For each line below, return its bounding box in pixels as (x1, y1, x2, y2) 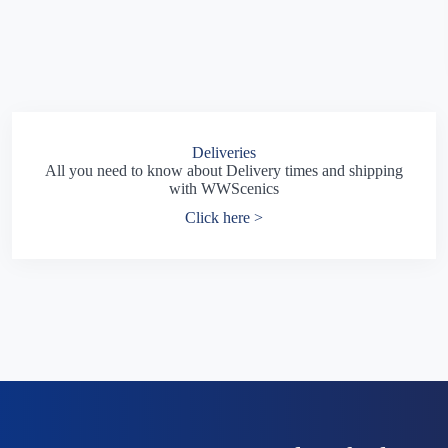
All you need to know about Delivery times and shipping (44, 161, 403, 179)
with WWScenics (168, 179, 279, 197)
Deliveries (191, 143, 256, 161)
